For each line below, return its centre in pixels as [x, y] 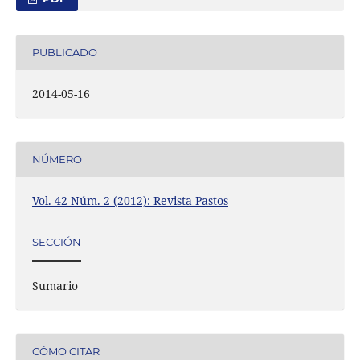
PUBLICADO [64, 53]
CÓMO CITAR [65, 352]
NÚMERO [57, 160]
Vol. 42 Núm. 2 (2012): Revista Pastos [130, 200]
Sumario [55, 285]
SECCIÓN [56, 242]
